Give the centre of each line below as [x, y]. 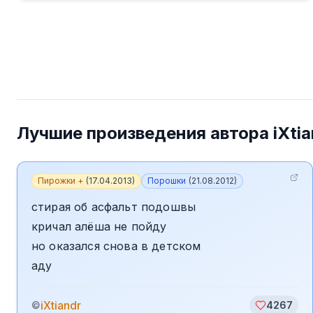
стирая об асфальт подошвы [114, 207]
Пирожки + [60, 181]
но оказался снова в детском [116, 246]
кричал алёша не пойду [99, 226]
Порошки [167, 181]
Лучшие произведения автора [145, 133]
